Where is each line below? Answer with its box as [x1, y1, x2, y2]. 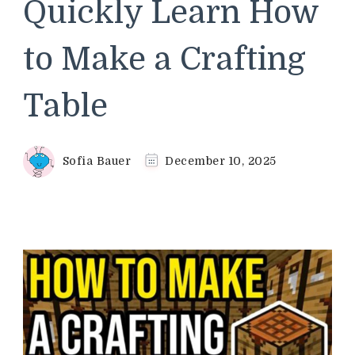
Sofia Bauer [62, 154, 131, 167]
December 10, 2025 [165, 154, 277, 167]
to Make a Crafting [23, 40, 306, 78]
